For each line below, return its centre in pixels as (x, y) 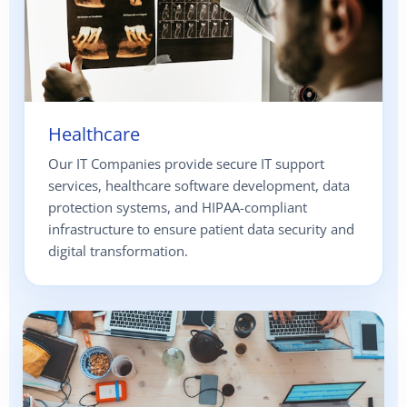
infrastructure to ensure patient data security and (201, 229)
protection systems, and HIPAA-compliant (178, 208)
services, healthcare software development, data (199, 186)
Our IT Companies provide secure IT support (186, 164)
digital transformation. (118, 251)
